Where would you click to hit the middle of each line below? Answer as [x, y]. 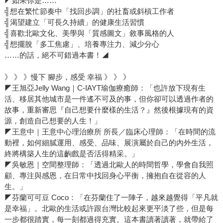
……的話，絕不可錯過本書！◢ [56, 55]
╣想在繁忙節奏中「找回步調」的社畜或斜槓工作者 [89, 11]
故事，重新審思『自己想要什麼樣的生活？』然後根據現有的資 [109, 110]
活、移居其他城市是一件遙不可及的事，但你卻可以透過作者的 [109, 99]
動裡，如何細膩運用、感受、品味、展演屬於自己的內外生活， [109, 142]
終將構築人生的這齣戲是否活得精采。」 [71, 153]
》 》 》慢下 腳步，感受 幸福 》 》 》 [67, 77]
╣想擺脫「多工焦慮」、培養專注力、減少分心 [82, 44]
